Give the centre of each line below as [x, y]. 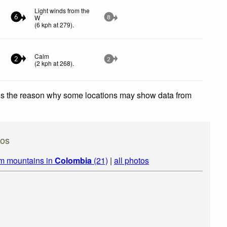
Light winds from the [62, 10]
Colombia [73, 160]
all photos [131, 160]
